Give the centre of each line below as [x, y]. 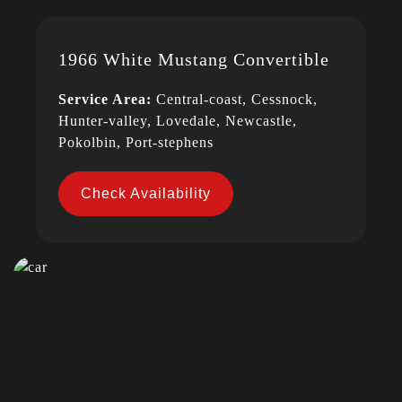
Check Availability [146, 194]
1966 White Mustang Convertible [194, 60]
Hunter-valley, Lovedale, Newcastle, [178, 121]
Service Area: [107, 100]
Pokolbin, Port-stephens [136, 143]
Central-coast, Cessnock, [237, 100]
